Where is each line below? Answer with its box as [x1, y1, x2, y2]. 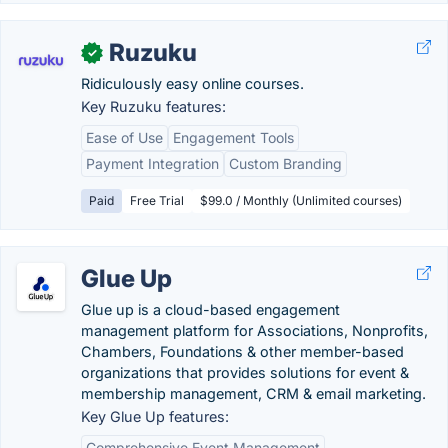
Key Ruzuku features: [81, 98, 226, 115]
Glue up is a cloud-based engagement [81, 301, 340, 318]
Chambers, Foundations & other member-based [81, 343, 404, 360]
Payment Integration [86, 155, 219, 172]
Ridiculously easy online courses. [81, 75, 304, 92]
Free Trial [130, 193, 184, 208]
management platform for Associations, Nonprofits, [81, 322, 428, 339]
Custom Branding [229, 155, 342, 172]
